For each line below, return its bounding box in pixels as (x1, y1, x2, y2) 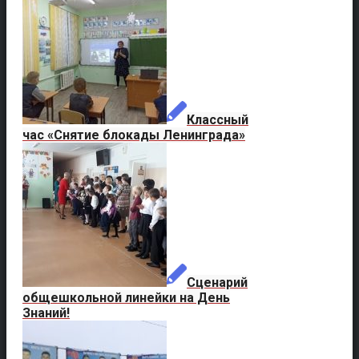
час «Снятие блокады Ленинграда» (22, 127, 245, 143)
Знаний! (22, 305, 70, 321)
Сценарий (187, 274, 248, 290)
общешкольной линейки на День (22, 289, 230, 305)
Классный (187, 111, 248, 127)
